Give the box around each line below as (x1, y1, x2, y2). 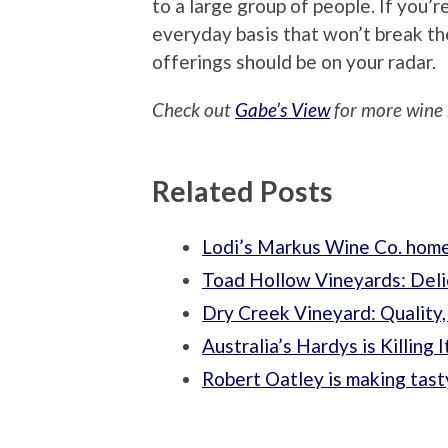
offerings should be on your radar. (152, 49, 436, 73)
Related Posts (152, 173, 333, 208)
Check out (152, 97, 235, 121)
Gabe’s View (235, 97, 330, 121)
